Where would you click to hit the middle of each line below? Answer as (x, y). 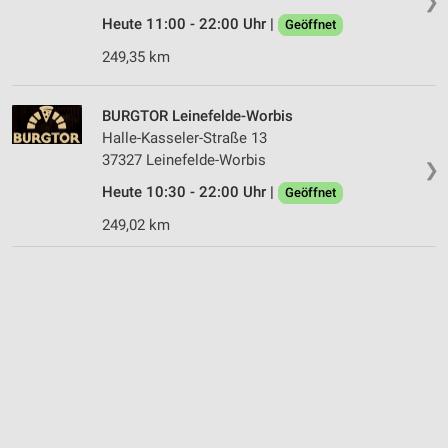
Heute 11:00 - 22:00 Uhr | (190, 23)
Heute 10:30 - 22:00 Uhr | (190, 191)
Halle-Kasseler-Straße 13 (184, 137)
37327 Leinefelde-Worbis (184, 159)
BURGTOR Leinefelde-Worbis (197, 115)
